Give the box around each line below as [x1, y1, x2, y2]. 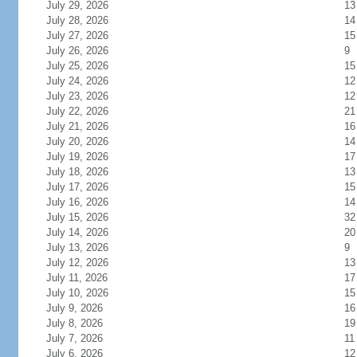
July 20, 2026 [45, 135, 127, 147]
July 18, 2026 [45, 166, 127, 178]
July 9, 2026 [45, 302, 122, 314]
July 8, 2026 [45, 317, 122, 329]
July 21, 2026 [45, 120, 127, 132]
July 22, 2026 [45, 105, 127, 117]
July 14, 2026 [45, 226, 127, 238]
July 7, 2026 [45, 332, 122, 344]
